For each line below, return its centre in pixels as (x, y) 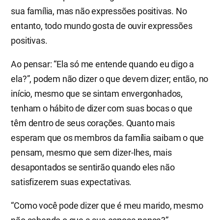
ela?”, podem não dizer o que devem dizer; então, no (110, 79)
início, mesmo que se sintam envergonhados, (97, 94)
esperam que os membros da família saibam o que (108, 138)
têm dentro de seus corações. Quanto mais (93, 123)
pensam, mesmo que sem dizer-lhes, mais (91, 153)
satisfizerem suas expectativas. (71, 182)
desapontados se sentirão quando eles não (93, 167)
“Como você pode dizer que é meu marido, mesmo (107, 206)
